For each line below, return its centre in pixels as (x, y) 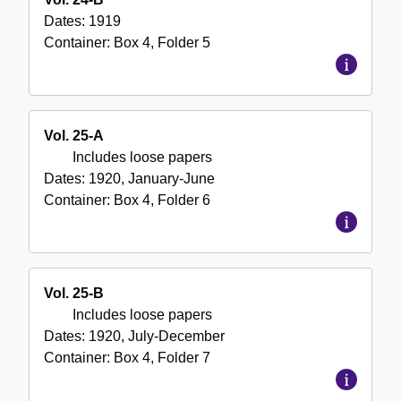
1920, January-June (152, 179)
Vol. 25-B (74, 294)
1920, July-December (157, 337)
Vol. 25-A (74, 136)
